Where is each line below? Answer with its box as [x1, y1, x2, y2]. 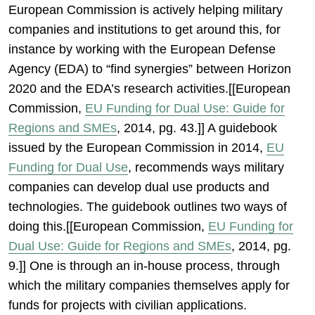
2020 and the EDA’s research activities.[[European [8, 82, 290, 96]
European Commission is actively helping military [8, 3, 283, 17]
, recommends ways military [128, 160, 284, 174]
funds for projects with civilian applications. [8, 298, 247, 312]
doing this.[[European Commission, [8, 219, 208, 233]
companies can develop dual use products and [8, 180, 269, 194]
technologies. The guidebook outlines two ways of [8, 200, 287, 214]
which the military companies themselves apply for [8, 278, 290, 292]
